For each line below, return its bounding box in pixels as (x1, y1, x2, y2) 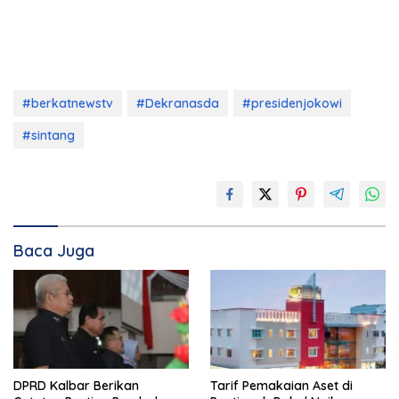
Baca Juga (13, 240, 94, 262)
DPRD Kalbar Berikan (13, 378, 139, 394)
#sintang (22, 127, 75, 144)
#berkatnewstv (22, 95, 113, 112)
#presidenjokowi (242, 95, 342, 112)
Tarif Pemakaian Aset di (210, 378, 353, 394)
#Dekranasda (136, 95, 219, 112)
